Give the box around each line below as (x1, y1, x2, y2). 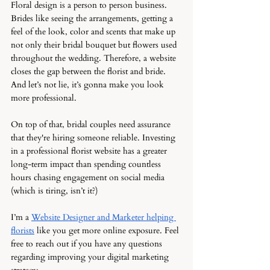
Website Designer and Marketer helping (31, 212, 176, 223)
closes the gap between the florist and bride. (11, 66, 168, 77)
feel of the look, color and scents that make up (11, 26, 178, 37)
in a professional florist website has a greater (11, 145, 169, 157)
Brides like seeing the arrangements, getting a (11, 13, 175, 24)
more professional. (11, 92, 77, 104)
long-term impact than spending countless (11, 159, 163, 170)
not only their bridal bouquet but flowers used (11, 39, 179, 51)
